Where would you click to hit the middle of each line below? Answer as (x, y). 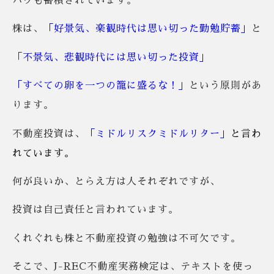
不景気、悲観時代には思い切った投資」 (116, 57)
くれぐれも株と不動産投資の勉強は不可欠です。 (127, 238)
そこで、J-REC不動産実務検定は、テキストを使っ (133, 267)
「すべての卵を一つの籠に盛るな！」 (101, 86)
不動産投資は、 (49, 134)
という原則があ (225, 86)
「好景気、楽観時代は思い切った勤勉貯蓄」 (147, 29)
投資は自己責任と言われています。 (95, 210)
